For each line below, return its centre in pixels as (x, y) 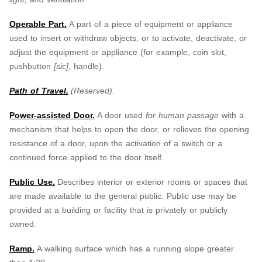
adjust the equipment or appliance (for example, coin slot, (118, 52)
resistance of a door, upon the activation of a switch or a (116, 143)
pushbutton (32, 66)
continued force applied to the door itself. (87, 157)
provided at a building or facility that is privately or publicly (118, 210)
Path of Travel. (39, 90)
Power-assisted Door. (52, 115)
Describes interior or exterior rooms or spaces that (152, 182)
